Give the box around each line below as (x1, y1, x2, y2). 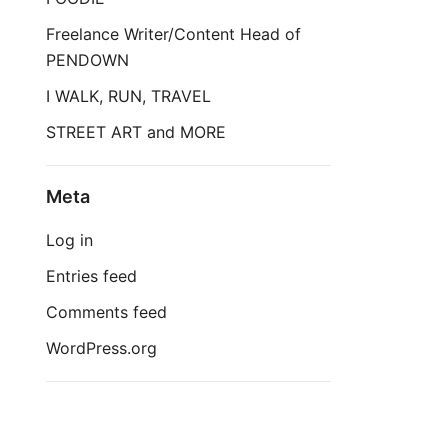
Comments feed (46, 302, 167, 323)
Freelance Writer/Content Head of (46, 24, 301, 45)
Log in (46, 230, 93, 251)
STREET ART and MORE (46, 122, 226, 143)
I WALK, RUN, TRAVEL (46, 86, 211, 107)
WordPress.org (46, 338, 157, 359)
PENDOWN (46, 50, 129, 71)
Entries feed (46, 266, 137, 287)
